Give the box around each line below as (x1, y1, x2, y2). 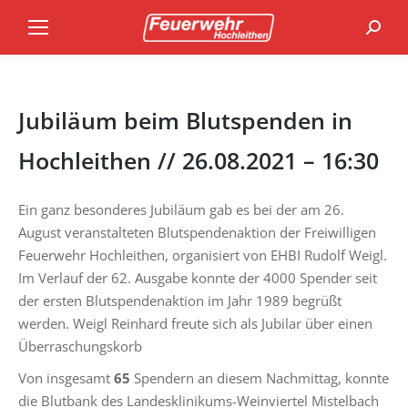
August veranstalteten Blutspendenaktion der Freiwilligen (18, 223, 376, 241)
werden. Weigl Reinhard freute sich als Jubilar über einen (18, 314, 372, 332)
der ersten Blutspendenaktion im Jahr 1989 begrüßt (18, 291, 342, 310)
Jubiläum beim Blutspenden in (18, 105, 352, 136)
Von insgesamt (18, 369, 114, 387)
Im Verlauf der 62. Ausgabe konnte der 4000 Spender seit (18, 269, 377, 287)
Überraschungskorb (18, 337, 142, 355)
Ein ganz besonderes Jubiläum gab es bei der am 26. (18, 200, 344, 219)
